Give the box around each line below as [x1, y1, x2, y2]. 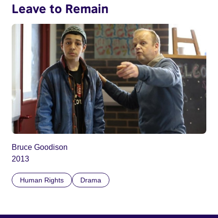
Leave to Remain [12, 1, 109, 16]
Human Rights [20, 176, 64, 184]
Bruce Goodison [12, 143, 68, 151]
